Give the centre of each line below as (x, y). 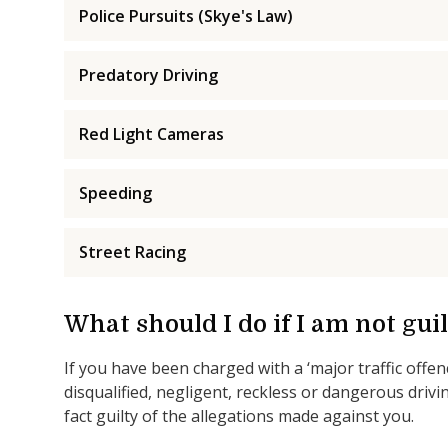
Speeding (115, 192)
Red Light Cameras (151, 133)
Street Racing (132, 251)
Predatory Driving (148, 74)
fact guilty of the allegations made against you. (239, 415)
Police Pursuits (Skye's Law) (186, 15)
